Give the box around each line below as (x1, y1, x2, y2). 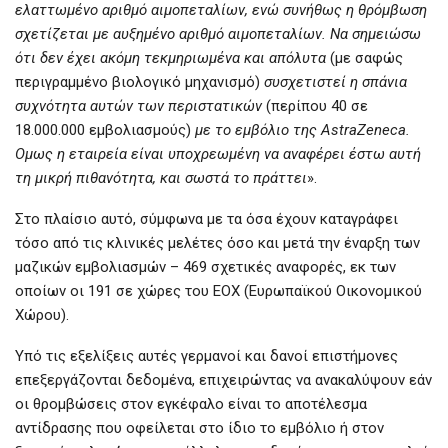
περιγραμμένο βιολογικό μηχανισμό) (15, 73, 264, 92)
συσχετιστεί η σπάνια (264, 73, 407, 92)
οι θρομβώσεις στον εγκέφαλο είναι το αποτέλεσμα (15, 395, 367, 414)
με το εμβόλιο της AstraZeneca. (195, 121, 410, 140)
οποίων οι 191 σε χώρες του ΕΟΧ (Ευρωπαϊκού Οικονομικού (15, 282, 422, 301)
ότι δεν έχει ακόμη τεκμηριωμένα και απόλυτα (15, 49, 330, 68)
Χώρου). (15, 306, 69, 325)
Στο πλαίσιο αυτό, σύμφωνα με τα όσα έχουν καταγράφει (15, 210, 398, 229)
